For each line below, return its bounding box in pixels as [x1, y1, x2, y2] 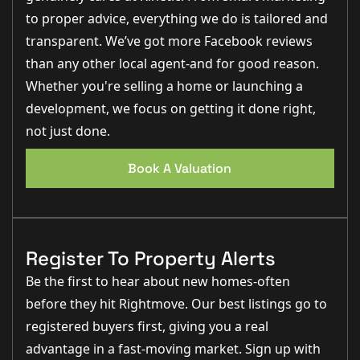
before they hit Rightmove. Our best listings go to [26, 295, 327, 313]
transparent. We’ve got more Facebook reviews [26, 32, 313, 51]
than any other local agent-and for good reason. [26, 55, 319, 73]
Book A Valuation [128, 160, 232, 178]
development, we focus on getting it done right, [26, 100, 316, 118]
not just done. [26, 122, 110, 141]
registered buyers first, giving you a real [26, 317, 268, 336]
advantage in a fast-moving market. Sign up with [26, 340, 321, 358]
